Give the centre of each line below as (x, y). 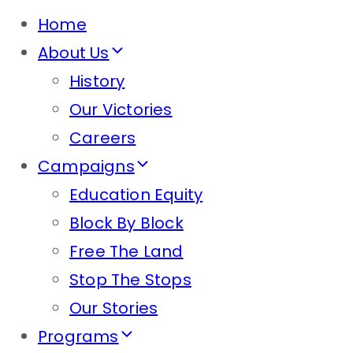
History (97, 81)
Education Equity (136, 195)
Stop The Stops (130, 280)
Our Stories (114, 308)
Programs (78, 336)
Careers (103, 138)
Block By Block (126, 223)
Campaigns (86, 166)
